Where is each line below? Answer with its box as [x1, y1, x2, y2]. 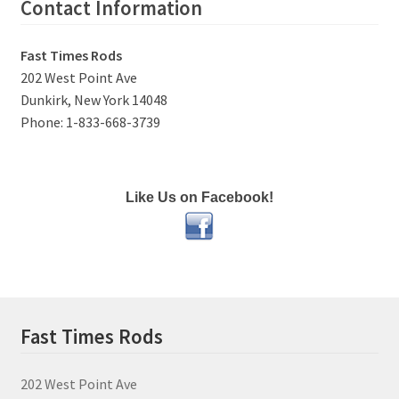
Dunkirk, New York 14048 [20, 91, 167, 110]
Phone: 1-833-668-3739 [20, 113, 160, 132]
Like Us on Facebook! [126, 190, 273, 206]
